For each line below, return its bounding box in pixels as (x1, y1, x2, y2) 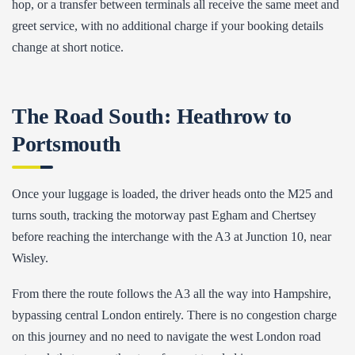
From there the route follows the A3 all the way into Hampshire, (12, 287, 331, 300)
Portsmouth (12, 132, 122, 156)
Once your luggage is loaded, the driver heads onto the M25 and (12, 187, 333, 200)
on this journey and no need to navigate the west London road (12, 330, 321, 343)
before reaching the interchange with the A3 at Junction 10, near (12, 230, 331, 243)
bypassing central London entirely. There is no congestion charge (12, 308, 337, 322)
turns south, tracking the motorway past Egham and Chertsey (12, 208, 316, 222)
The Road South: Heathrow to (12, 104, 292, 128)
